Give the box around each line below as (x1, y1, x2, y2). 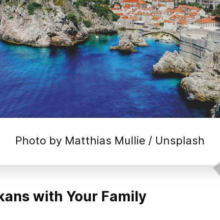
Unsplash (155, 134, 205, 147)
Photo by (15, 134, 65, 147)
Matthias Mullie (65, 134, 145, 147)
